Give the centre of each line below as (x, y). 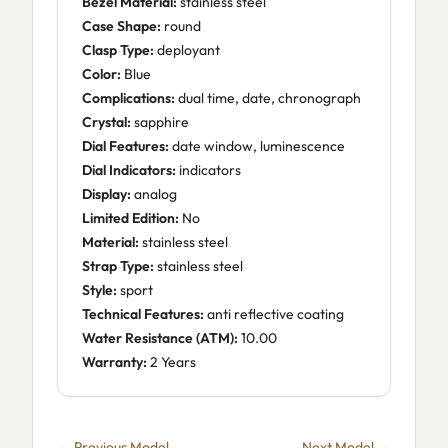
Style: (99, 290)
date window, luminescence (257, 146)
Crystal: (106, 122)
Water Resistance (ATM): (160, 338)
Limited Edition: (130, 218)
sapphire (160, 122)
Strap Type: (118, 266)
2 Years (171, 362)
